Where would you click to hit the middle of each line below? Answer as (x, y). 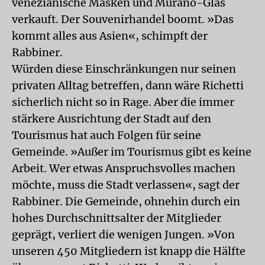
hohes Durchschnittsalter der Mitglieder (117, 218)
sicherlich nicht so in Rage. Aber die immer (123, 102)
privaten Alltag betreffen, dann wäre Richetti (128, 85)
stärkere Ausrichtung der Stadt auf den (112, 119)
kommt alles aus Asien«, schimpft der (110, 36)
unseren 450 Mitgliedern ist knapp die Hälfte (129, 251)
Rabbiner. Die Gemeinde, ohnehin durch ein (126, 201)
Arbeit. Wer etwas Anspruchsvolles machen (124, 168)
